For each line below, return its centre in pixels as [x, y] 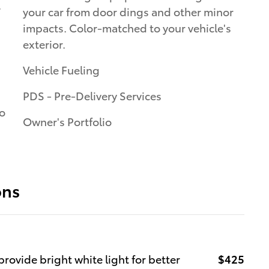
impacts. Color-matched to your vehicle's [127, 27]
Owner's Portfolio [67, 121]
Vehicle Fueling [61, 69]
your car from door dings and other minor [128, 11]
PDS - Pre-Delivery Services [92, 95]
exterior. [44, 43]
